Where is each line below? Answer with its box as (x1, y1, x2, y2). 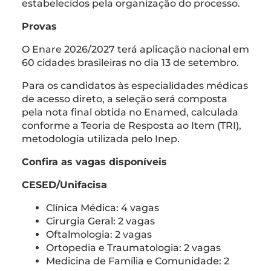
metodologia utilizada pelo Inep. (22, 132, 180, 145)
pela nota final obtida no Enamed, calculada (22, 106, 238, 118)
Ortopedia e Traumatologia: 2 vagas (46, 241, 221, 253)
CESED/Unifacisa (22, 178, 107, 191)
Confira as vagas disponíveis (22, 155, 167, 168)
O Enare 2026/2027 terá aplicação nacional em (22, 43, 249, 55)
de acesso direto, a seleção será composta (22, 93, 227, 105)
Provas (22, 20, 57, 32)
